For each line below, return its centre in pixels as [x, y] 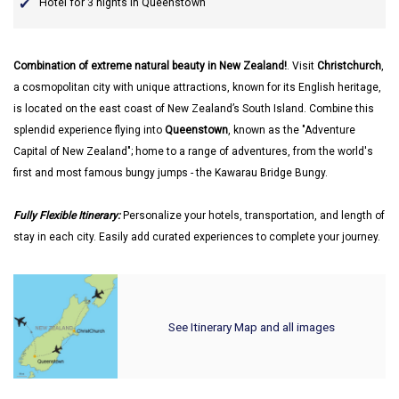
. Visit [302, 66]
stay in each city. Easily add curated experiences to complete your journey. [197, 237]
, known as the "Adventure [292, 130]
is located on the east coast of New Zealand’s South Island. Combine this [194, 109]
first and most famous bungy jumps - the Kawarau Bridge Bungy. [171, 173]
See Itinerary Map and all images [252, 326]
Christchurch [349, 66]
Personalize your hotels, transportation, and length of [252, 216]
